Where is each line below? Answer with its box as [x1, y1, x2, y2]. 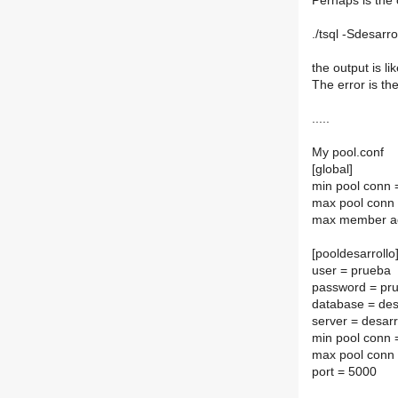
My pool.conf [312, 146, 384, 160]
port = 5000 [312, 365, 377, 379]
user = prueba [312, 264, 391, 278]
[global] [312, 163, 353, 177]
